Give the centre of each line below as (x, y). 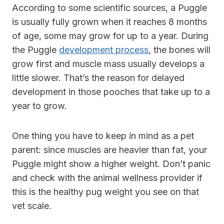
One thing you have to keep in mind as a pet (103, 136)
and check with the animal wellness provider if (107, 178)
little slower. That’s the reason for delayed (98, 78)
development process (104, 50)
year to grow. (41, 106)
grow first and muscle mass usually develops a (108, 64)
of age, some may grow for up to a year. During (110, 36)
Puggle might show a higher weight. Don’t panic (111, 164)
